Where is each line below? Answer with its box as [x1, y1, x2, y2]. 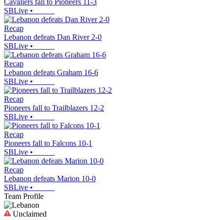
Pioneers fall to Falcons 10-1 [4, 138, 92, 147]
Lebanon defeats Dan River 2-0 [4, 32, 102, 41]
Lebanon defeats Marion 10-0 [4, 174, 96, 183]
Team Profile [4, 192, 44, 200]
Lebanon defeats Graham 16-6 [4, 68, 98, 77]
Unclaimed [11, 209, 47, 218]
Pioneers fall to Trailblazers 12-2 [4, 103, 104, 112]
